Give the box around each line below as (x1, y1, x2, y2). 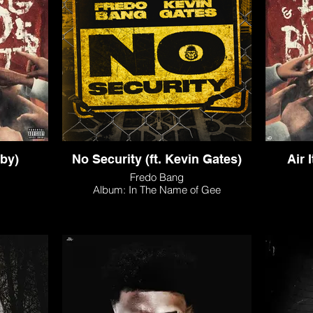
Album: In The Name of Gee (93, 183, 221, 196)
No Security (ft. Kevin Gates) (72, 152, 242, 166)
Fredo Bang (130, 170, 184, 184)
